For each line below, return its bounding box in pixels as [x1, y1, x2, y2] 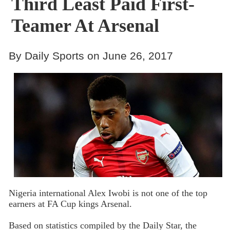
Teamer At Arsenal [11, 15, 159, 36]
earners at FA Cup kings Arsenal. [8, 198, 132, 209]
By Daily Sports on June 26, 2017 [8, 49, 173, 62]
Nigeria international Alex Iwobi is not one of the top [8, 187, 207, 198]
